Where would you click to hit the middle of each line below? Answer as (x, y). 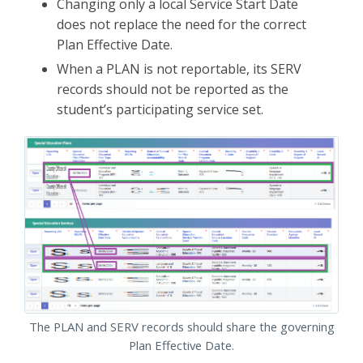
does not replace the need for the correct (181, 24)
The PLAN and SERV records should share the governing (181, 326)
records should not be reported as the (173, 89)
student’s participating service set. (160, 109)
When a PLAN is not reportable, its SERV (179, 68)
